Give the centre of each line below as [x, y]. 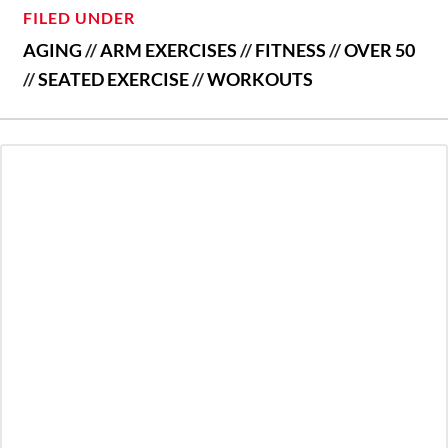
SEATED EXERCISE [113, 78]
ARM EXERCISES [168, 49]
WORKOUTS [260, 78]
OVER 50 [379, 49]
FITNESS [290, 49]
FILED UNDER [79, 17]
